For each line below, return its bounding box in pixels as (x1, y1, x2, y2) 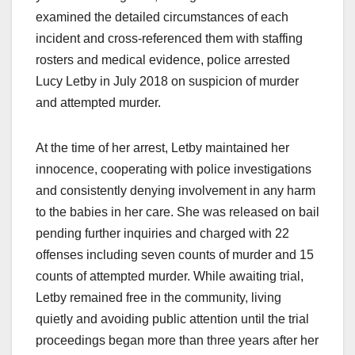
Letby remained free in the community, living (36, 290, 281, 304)
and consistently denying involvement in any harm (36, 183, 315, 197)
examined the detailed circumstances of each (36, 10, 288, 24)
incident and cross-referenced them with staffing (36, 31, 303, 45)
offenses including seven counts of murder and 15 (36, 247, 314, 261)
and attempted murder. (36, 95, 161, 109)
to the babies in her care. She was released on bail (36, 204, 319, 219)
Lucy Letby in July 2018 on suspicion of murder (36, 74, 299, 88)
